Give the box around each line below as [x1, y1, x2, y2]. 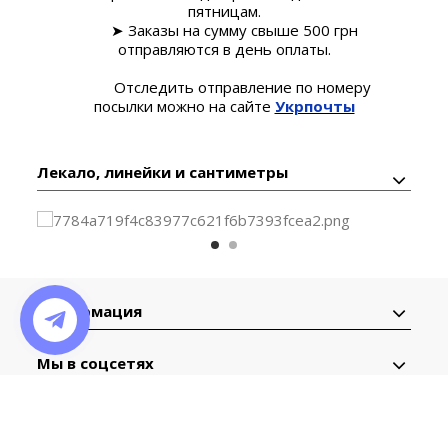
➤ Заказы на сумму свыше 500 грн [90, 19, 358, 40]
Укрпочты [274, 95, 355, 116]
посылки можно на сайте [93, 95, 275, 116]
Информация [37, 300, 143, 321]
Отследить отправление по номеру [77, 76, 371, 97]
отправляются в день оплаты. [117, 38, 331, 59]
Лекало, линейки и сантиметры [37, 161, 289, 182]
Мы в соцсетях [37, 352, 155, 373]
